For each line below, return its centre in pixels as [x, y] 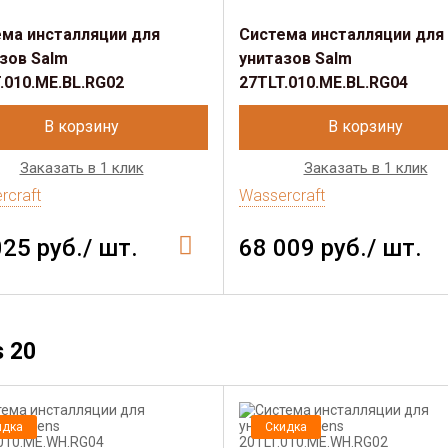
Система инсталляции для [341, 34]
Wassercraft [282, 195]
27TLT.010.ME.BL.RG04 [323, 82]
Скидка [286, 427]
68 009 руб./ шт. [330, 248]
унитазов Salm [295, 58]
